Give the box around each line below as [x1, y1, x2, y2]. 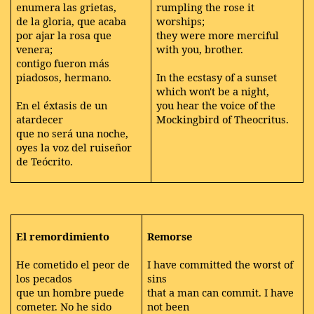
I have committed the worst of [147, 257, 294, 271]
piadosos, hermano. [16, 69, 112, 84]
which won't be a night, [156, 83, 270, 98]
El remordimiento [16, 228, 110, 243]
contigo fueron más [16, 55, 110, 70]
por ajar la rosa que [16, 27, 112, 42]
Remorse [147, 228, 193, 243]
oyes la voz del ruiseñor [16, 139, 132, 154]
